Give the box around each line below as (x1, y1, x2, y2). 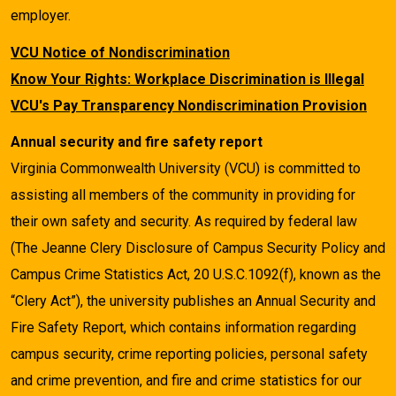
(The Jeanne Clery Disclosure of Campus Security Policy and (11, 239, 385, 256)
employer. (11, 7, 71, 25)
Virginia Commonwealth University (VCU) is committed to (11, 159, 361, 177)
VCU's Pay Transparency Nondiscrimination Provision (11, 96, 367, 114)
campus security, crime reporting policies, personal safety (11, 345, 368, 362)
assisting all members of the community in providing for (11, 186, 355, 203)
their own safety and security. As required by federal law (11, 212, 357, 230)
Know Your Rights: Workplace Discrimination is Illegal (11, 70, 364, 88)
